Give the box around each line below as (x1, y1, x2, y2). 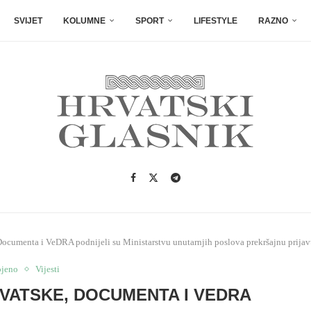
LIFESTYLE (194, 16, 237, 26)
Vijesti (35, 264, 60, 274)
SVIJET (14, 16, 42, 26)
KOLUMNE (63, 16, 106, 26)
